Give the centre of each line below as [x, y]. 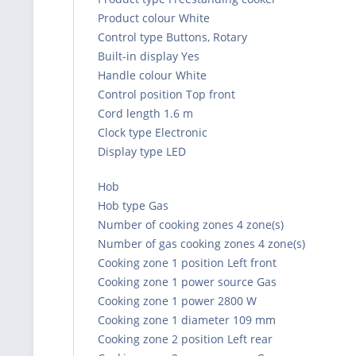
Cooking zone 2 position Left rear [185, 339]
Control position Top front [166, 94]
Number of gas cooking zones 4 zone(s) [201, 243]
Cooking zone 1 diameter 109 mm [187, 319]
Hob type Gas [133, 205]
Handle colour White [152, 75]
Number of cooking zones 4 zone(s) [191, 224]
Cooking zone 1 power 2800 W [177, 300]
